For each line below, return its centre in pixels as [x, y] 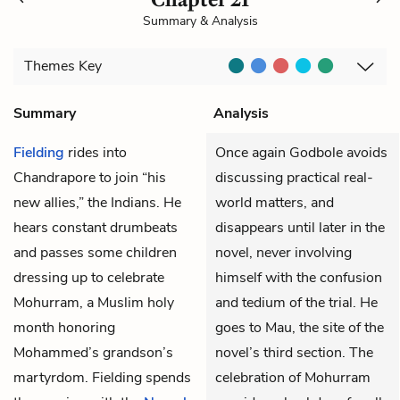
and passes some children [95, 252]
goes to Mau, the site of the [300, 327]
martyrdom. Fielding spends [102, 377]
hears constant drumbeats [96, 227]
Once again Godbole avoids [301, 152]
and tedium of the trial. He [296, 302]
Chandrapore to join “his [90, 177]
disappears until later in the [300, 227]
